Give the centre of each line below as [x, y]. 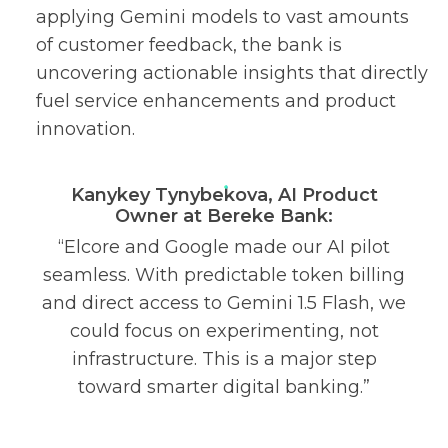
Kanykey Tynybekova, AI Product [224, 195]
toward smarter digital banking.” [224, 387]
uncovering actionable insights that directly [232, 73]
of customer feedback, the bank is [189, 45]
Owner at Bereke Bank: [224, 216]
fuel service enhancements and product [216, 101]
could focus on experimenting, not [224, 331]
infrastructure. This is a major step [224, 359]
